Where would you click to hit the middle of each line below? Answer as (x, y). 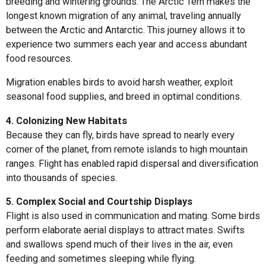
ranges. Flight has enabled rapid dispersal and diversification (132, 163)
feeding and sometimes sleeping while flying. (101, 259)
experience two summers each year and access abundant (126, 45)
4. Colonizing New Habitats (66, 121)
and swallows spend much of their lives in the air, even (119, 245)
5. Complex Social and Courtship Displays (99, 202)
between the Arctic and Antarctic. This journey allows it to (126, 30)
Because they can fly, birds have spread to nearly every (120, 135)
